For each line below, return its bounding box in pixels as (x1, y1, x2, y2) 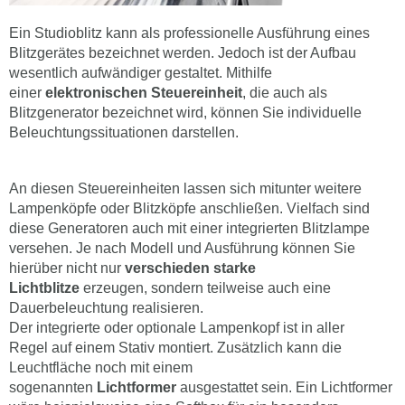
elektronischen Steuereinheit (45, 85, 242, 101)
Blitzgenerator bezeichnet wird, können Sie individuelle (9, 105, 362, 121)
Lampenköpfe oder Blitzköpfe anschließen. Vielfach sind (9, 201, 370, 217)
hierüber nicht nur (9, 260, 125, 277)
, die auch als (242, 85, 327, 101)
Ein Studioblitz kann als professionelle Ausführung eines (9, 25, 370, 42)
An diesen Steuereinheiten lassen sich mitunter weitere (9, 181, 362, 197)
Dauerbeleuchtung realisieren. (9, 300, 203, 316)
